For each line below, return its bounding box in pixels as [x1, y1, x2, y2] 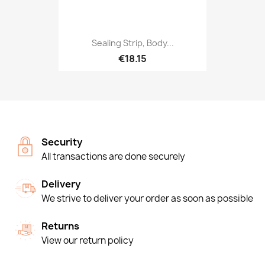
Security [41, 135, 82, 148]
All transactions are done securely [41, 150, 185, 163]
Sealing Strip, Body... [91, 37, 174, 49]
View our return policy [41, 234, 134, 247]
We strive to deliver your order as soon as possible [41, 192, 253, 205]
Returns [41, 219, 79, 232]
